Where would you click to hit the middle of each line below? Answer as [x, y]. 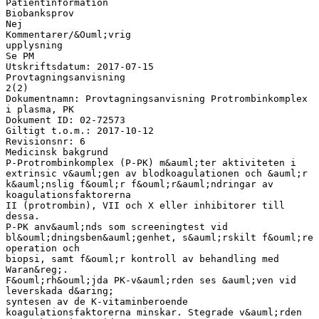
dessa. [23, 216]
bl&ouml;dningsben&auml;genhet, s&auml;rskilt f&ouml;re [159, 237]
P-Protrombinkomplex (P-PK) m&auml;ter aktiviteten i [151, 162]
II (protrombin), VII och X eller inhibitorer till [145, 205]
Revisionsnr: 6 [46, 141]
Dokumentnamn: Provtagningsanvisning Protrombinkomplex [157, 98]
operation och [43, 248]
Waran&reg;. [37, 269]
